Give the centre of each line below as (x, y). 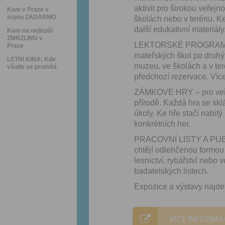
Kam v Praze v (28, 10)
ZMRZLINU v (25, 38)
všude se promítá (32, 67)
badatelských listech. (171, 171)
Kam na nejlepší (30, 31)
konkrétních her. (162, 124)
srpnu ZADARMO (32, 17)
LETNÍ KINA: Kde (31, 59)
